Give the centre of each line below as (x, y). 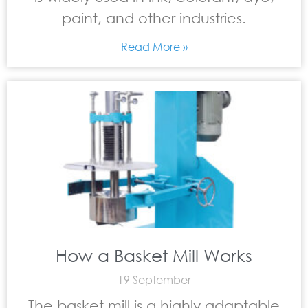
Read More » (154, 46)
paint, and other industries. (154, 18)
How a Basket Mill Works (154, 255)
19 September (154, 279)
